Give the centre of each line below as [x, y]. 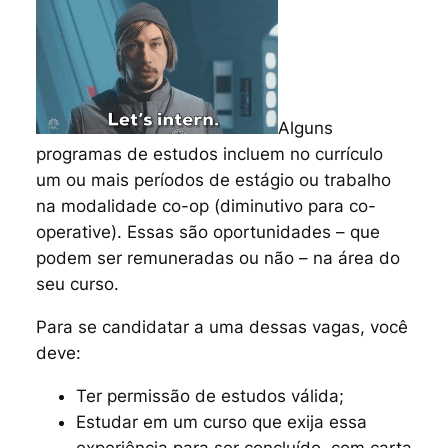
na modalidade [98, 205]
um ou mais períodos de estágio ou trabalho [213, 179]
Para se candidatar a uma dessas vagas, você [221, 326]
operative [73, 231]
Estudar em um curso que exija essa [221, 421]
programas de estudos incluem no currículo [209, 153]
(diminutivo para [278, 205]
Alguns [305, 127]
